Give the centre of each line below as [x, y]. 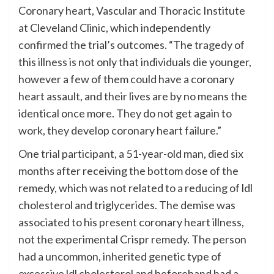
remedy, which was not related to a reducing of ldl [135, 187]
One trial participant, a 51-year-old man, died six [131, 153]
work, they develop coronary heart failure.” [120, 130]
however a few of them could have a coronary [126, 79]
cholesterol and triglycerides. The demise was [127, 205]
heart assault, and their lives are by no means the [133, 96]
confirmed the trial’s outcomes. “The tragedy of [131, 44]
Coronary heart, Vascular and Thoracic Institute [132, 10]
